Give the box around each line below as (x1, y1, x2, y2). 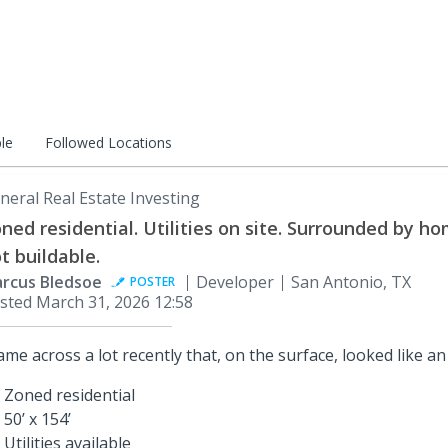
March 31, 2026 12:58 (36, 291, 193, 313)
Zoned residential (4, 384, 135, 406)
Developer (196, 271, 274, 293)
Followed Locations (45, 133, 172, 152)
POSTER (130, 273, 175, 290)
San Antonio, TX (291, 271, 411, 293)
